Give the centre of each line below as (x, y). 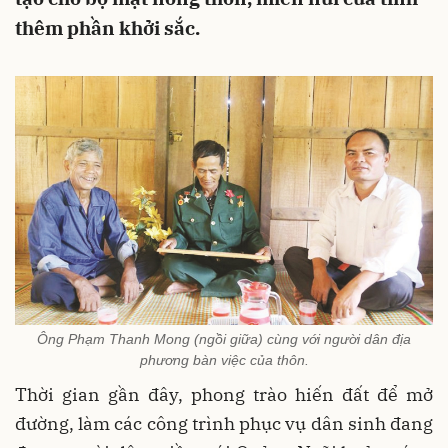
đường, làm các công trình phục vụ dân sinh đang (224, 423)
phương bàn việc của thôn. (224, 359)
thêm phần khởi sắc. (107, 28)
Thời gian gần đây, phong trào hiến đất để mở (224, 394)
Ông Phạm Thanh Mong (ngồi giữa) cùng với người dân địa (224, 338)
